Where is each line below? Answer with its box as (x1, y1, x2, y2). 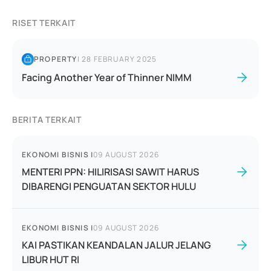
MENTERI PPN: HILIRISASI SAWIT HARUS (22, 165, 199, 178)
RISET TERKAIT (12, 17, 76, 28)
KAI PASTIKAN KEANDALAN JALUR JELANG (22, 238, 211, 252)
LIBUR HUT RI (22, 253, 79, 266)
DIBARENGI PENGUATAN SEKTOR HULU (22, 180, 196, 193)
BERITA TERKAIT (12, 114, 82, 125)
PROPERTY (34, 54, 77, 64)
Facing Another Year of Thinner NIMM (22, 71, 192, 84)
